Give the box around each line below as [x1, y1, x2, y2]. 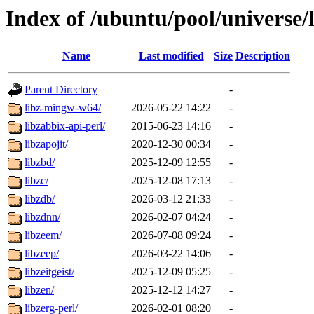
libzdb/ [25, 193, 55, 205]
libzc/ [25, 175, 48, 187]
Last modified [138, 50, 204, 62]
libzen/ [25, 284, 54, 296]
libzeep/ [25, 247, 59, 260]
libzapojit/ [25, 138, 68, 151]
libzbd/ [25, 156, 55, 169]
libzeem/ [25, 229, 62, 242]
